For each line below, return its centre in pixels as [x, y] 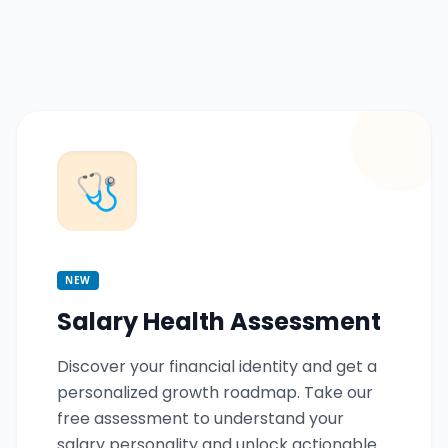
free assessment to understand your [200, 418]
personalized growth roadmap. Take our [215, 392]
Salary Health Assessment [219, 321]
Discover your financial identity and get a [217, 366]
